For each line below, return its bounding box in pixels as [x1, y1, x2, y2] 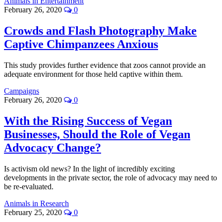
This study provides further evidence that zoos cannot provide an [4, 61, 206, 70]
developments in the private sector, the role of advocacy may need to [4, 173, 217, 182]
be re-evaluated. [4, 182, 54, 191]
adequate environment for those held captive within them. [4, 70, 183, 79]
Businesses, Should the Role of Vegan [4, 127, 190, 141]
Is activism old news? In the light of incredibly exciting [4, 164, 175, 173]
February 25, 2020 [4, 208, 64, 217]
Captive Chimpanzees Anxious [4, 38, 158, 51]
